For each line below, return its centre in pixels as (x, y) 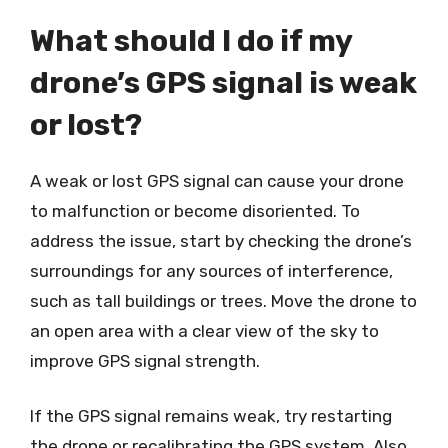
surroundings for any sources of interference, (211, 270)
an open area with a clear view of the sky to (204, 330)
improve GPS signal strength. (145, 360)
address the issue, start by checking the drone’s (221, 240)
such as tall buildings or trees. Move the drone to (223, 300)
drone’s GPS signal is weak (223, 82)
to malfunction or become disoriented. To (195, 210)
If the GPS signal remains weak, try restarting (211, 416)
